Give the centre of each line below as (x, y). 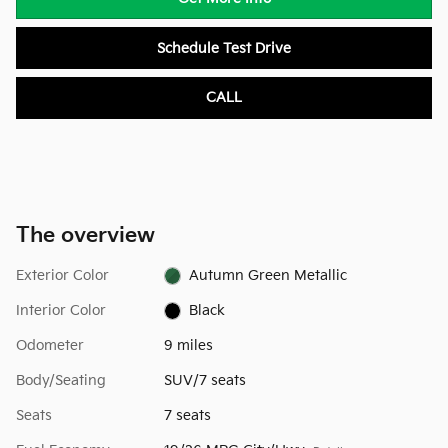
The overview (85, 235)
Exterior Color (62, 275)
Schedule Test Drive (224, 48)
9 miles (188, 345)
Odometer (50, 345)
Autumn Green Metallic (268, 275)
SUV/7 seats (204, 380)
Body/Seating (61, 380)
